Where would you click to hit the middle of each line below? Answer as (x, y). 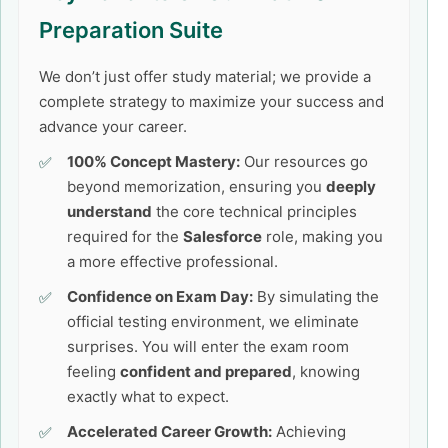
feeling (93, 371)
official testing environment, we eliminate (213, 321)
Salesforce (222, 236)
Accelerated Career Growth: (169, 431)
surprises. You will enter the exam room (208, 346)
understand (109, 211)
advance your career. (113, 126)
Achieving (309, 431)
